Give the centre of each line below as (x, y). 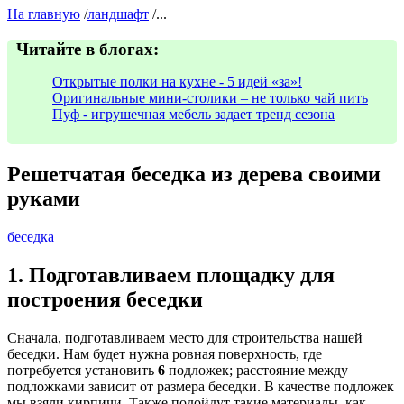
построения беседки (105, 299)
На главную (44, 14)
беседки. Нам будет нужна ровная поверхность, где (165, 353)
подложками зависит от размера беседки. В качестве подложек (201, 386)
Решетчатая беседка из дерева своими (194, 174)
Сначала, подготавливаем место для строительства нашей (185, 337)
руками (44, 198)
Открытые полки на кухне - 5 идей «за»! (177, 81)
